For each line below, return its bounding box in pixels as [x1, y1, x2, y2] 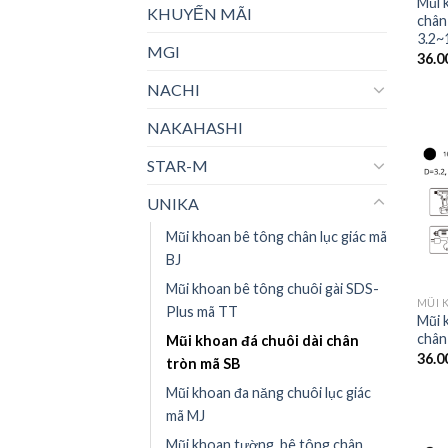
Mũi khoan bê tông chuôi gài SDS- [166, 279, 379, 297]
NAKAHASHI [147, 117, 243, 137]
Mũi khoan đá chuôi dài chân [166, 331, 359, 349]
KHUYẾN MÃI [147, 3, 252, 23]
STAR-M [147, 155, 208, 175]
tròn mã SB [166, 354, 240, 372]
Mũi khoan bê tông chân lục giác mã [166, 227, 387, 245]
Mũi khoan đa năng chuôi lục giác [166, 383, 371, 401]
